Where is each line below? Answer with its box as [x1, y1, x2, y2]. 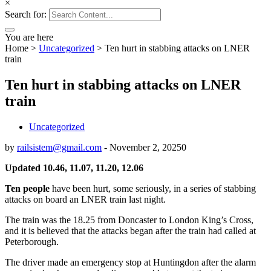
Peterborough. [5, 236, 59, 247]
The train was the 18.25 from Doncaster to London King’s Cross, [5, 214, 253, 225]
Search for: [5, 8, 47, 19]
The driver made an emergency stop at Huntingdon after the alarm [5, 256, 256, 267]
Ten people [5, 183, 50, 194]
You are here [5, 31, 53, 42]
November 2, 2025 [109, 142, 181, 152]
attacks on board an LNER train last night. [5, 194, 166, 204]
